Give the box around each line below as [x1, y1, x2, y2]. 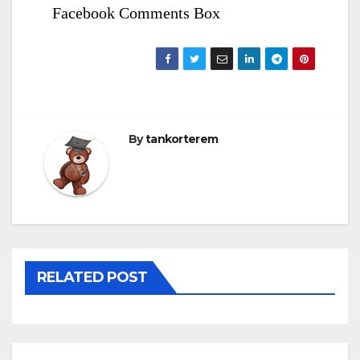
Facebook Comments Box [52, 3, 220, 22]
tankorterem [145, 131, 219, 146]
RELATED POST [37, 268, 148, 286]
